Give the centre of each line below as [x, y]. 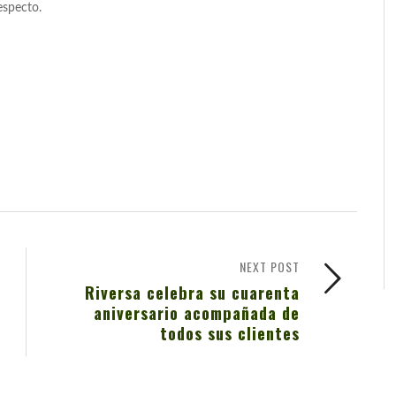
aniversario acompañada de [197, 313]
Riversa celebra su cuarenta [192, 293]
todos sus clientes [230, 333]
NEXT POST [270, 267]
